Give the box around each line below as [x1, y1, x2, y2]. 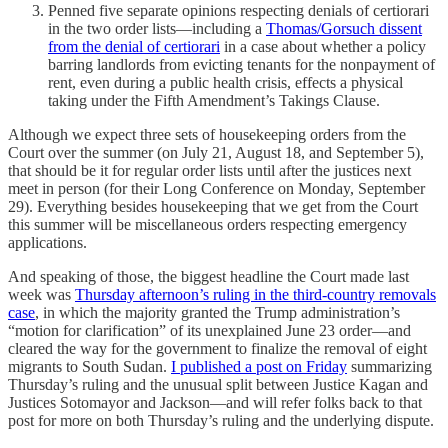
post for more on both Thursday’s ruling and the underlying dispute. [8, 411, 434, 429]
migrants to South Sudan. [8, 357, 171, 375]
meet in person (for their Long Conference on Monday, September [8, 179, 425, 197]
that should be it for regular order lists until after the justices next [8, 161, 411, 179]
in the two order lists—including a [48, 19, 266, 37]
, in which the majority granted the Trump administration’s [35, 303, 400, 321]
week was [8, 285, 75, 303]
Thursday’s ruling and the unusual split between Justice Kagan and [8, 375, 428, 393]
